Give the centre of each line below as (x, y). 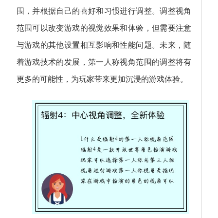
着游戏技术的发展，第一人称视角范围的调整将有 (104, 62)
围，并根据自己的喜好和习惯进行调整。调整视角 (104, 11)
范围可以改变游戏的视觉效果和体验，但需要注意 (104, 28)
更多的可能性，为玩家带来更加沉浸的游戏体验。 (102, 79)
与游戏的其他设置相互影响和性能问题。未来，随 (104, 45)
